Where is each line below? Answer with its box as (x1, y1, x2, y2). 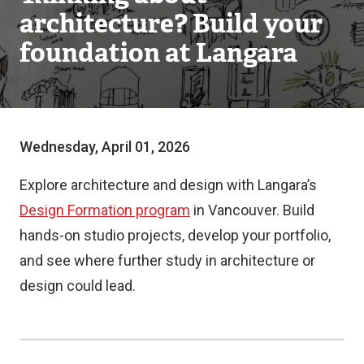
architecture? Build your (19, 6, 323, 40)
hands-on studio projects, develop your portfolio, (19, 226, 331, 244)
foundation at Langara (19, 35, 297, 69)
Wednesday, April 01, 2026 (19, 137, 190, 155)
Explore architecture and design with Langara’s (19, 175, 317, 193)
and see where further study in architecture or (19, 251, 315, 269)
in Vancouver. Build (190, 201, 314, 219)
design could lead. (19, 276, 136, 294)
